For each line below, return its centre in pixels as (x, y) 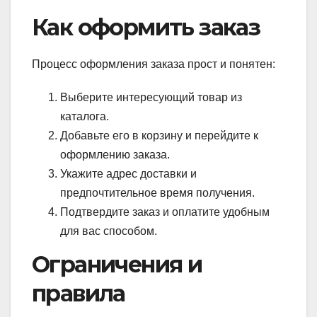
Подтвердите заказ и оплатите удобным (165, 212)
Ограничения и (117, 264)
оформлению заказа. (115, 155)
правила (79, 293)
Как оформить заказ (146, 28)
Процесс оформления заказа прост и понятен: (154, 64)
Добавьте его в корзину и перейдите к (159, 136)
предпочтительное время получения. (157, 193)
